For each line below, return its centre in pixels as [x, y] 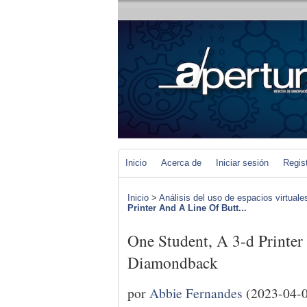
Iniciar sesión [242, 163]
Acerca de [181, 163]
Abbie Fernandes [196, 292]
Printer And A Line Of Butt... [187, 208]
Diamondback [173, 263]
